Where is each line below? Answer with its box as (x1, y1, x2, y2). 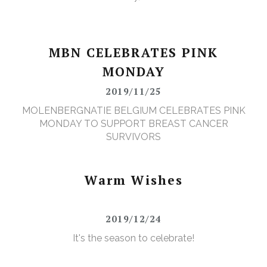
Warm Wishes (84, 172, 183, 189)
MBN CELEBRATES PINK (49, 44, 218, 61)
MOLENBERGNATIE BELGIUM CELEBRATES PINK (21, 105, 246, 117)
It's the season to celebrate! (73, 232, 194, 244)
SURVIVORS (106, 131, 161, 143)
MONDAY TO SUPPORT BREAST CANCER (39, 118, 228, 130)
